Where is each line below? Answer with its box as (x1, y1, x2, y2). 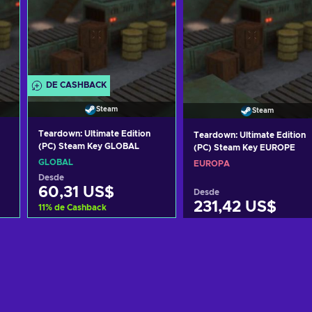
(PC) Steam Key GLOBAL (38, 142, 139, 151)
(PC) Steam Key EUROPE (193, 143, 295, 152)
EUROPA (193, 159, 230, 168)
